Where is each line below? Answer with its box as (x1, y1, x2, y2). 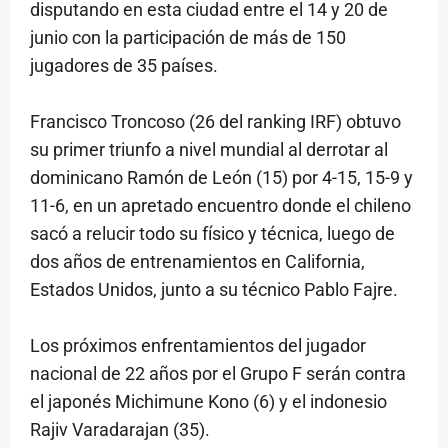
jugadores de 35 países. (30, 55, 218, 77)
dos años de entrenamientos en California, (30, 251, 365, 273)
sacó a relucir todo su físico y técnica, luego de (30, 223, 395, 245)
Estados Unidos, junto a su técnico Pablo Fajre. (30, 279, 398, 301)
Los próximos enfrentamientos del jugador (30, 335, 366, 357)
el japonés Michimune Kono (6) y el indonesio (30, 391, 387, 413)
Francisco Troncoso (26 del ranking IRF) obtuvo (30, 111, 401, 133)
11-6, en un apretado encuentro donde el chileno (30, 195, 411, 217)
